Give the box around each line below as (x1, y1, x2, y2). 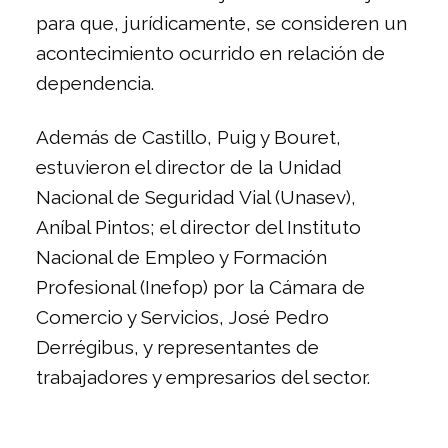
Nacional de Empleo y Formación (36, 246, 327, 269)
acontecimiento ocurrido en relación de (36, 42, 385, 65)
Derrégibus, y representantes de (36, 336, 319, 359)
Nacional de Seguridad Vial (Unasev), (36, 186, 356, 209)
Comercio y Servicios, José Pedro (36, 306, 329, 329)
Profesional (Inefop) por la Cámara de (36, 276, 365, 299)
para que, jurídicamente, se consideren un (36, 12, 407, 35)
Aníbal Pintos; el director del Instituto (36, 216, 361, 239)
